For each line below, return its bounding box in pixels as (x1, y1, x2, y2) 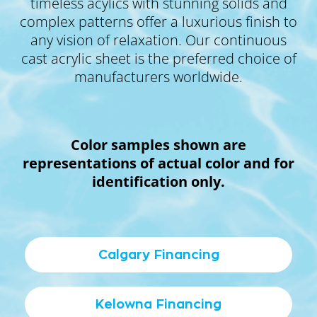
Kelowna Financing (96, 298, 221, 311)
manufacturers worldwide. (74, 67, 243, 86)
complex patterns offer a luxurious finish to (20, 12, 297, 31)
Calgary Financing (98, 248, 219, 261)
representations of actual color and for (23, 154, 294, 173)
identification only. (92, 172, 225, 191)
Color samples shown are (71, 135, 246, 154)
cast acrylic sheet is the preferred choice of (21, 49, 296, 68)
